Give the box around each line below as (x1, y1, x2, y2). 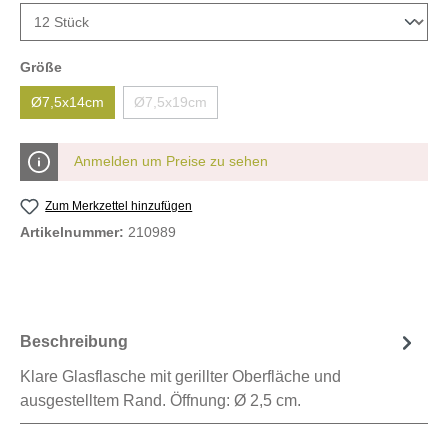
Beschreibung (20, 333, 128, 351)
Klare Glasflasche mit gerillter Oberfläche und (20, 367, 341, 385)
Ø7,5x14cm (31, 93, 104, 110)
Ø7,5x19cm (134, 93, 207, 110)
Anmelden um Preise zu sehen (74, 152, 268, 169)
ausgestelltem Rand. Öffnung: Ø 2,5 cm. (20, 391, 301, 409)
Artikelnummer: (20, 223, 128, 240)
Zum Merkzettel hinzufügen (45, 198, 193, 213)
